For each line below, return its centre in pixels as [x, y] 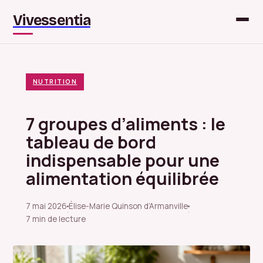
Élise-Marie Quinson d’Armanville [128, 206]
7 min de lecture [56, 219]
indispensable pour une [123, 161]
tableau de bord [91, 142]
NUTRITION [55, 82]
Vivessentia [52, 21]
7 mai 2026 [46, 206]
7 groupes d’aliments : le [126, 124]
